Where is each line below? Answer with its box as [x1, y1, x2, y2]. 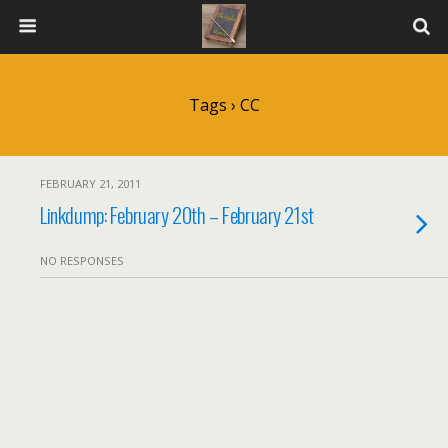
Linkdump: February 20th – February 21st [40, 199, 314, 230]
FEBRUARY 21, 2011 [40, 176, 141, 191]
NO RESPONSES [40, 253, 124, 268]
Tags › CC [188, 94, 260, 116]
